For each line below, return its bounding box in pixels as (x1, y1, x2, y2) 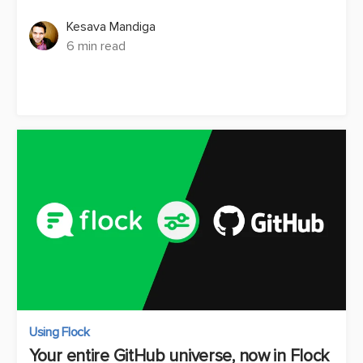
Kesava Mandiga (66, 19, 156, 36)
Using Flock (29, 324, 90, 341)
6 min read (66, 38, 126, 55)
